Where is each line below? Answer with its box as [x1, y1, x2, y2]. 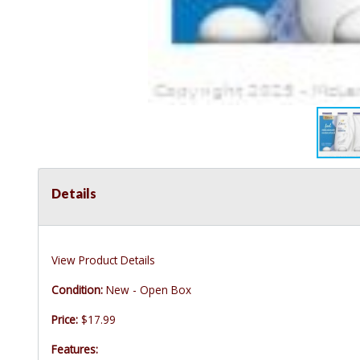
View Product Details [51, 252, 155, 268]
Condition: [51, 282, 103, 298]
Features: [51, 342, 98, 358]
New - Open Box [103, 282, 191, 298]
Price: [51, 312, 78, 328]
